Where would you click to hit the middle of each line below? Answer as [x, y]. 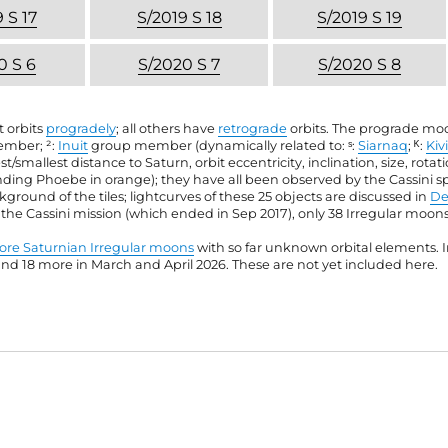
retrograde [253, 128]
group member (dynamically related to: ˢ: [223, 145]
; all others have [167, 128]
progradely [81, 128]
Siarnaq [383, 145]
